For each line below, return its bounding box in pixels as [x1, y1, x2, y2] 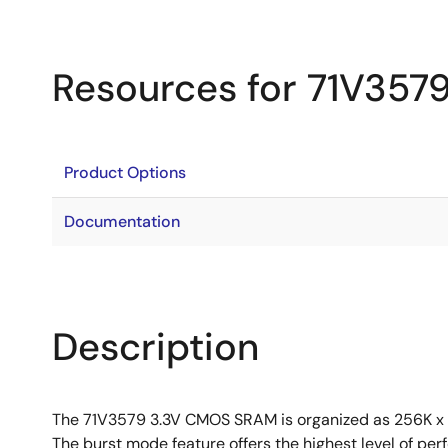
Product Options [64, 162, 186, 183]
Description [52, 322, 259, 372]
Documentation [64, 211, 180, 232]
